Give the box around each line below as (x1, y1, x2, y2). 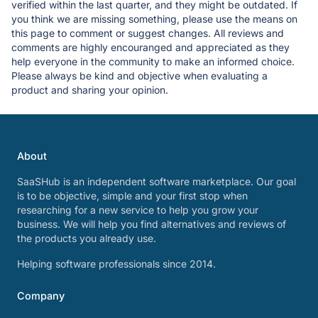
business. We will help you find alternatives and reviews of (17, 218, 286, 230)
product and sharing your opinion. (11, 83, 168, 96)
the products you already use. (17, 232, 156, 244)
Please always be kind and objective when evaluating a (11, 69, 268, 82)
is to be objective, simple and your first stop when (17, 190, 248, 202)
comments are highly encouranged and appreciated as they (11, 40, 290, 53)
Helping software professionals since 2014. (17, 258, 216, 270)
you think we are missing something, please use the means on (11, 12, 297, 25)
